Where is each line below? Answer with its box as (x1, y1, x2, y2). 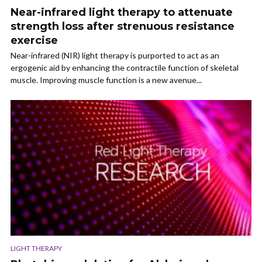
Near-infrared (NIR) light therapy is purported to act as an (11, 50, 219, 61)
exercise (11, 34, 58, 47)
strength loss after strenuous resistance (11, 20, 235, 33)
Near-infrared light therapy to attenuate (11, 6, 233, 19)
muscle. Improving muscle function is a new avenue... (11, 75, 202, 85)
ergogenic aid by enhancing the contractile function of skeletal (11, 63, 239, 73)
